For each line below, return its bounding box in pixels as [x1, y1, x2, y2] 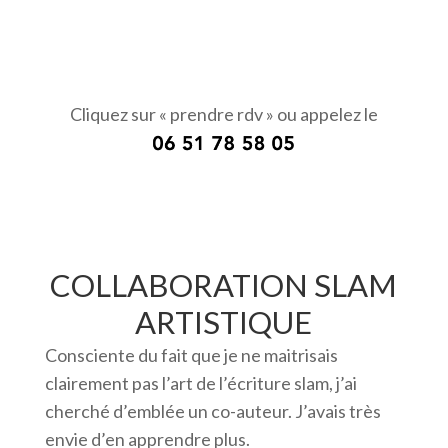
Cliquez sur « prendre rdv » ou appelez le [69, 103, 378, 126]
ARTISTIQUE [135, 303, 313, 342]
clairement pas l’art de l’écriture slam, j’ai [44, 372, 357, 395]
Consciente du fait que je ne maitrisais [44, 344, 338, 367]
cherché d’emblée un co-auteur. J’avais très [44, 400, 381, 423]
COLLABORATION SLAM [50, 266, 398, 305]
